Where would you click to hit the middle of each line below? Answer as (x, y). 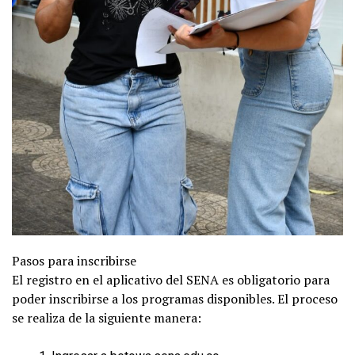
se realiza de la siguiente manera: (107, 318)
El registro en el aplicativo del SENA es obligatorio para (171, 280)
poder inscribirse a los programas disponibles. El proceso (175, 299)
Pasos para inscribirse (74, 261)
